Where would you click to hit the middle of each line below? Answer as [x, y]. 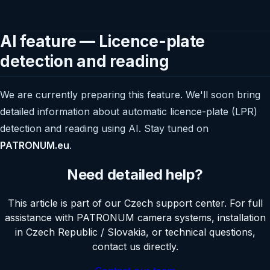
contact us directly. [135, 246]
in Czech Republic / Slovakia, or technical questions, [135, 232]
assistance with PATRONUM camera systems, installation [135, 217]
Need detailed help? [135, 174]
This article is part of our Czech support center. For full [135, 203]
